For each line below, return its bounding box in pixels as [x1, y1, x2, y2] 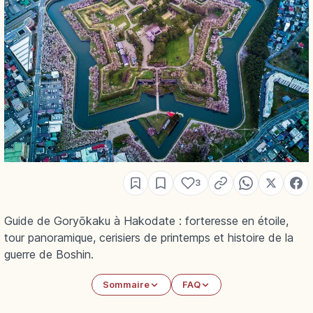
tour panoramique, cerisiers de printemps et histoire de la [4, 231, 293, 245]
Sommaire [103, 279, 150, 291]
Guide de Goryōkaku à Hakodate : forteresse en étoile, [4, 214, 289, 228]
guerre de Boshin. [4, 247, 94, 261]
